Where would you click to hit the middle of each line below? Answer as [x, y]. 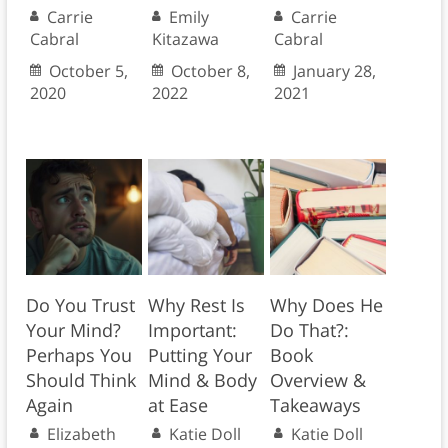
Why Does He [326, 305]
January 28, [334, 71]
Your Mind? [73, 330]
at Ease [177, 405]
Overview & [317, 380]
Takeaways [315, 405]
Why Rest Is [196, 305]
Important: [192, 330]
